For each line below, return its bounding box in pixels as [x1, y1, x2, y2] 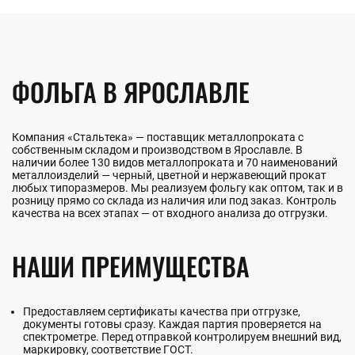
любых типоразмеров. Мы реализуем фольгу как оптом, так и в [12, 181, 343, 194]
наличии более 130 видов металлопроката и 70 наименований [12, 155, 338, 169]
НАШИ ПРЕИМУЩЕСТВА [12, 246, 250, 284]
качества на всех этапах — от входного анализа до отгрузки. [12, 206, 328, 219]
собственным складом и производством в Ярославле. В [12, 143, 303, 156]
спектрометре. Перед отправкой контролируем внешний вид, [23, 330, 342, 343]
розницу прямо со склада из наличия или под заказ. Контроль [12, 193, 337, 207]
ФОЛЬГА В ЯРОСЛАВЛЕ [12, 72, 250, 110]
